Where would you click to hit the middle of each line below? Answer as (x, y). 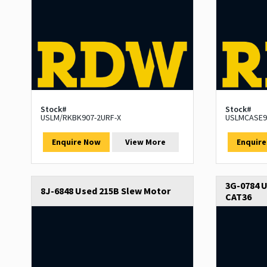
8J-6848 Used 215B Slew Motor (105, 191)
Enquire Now (76, 142)
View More (146, 142)
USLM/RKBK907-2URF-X (81, 118)
